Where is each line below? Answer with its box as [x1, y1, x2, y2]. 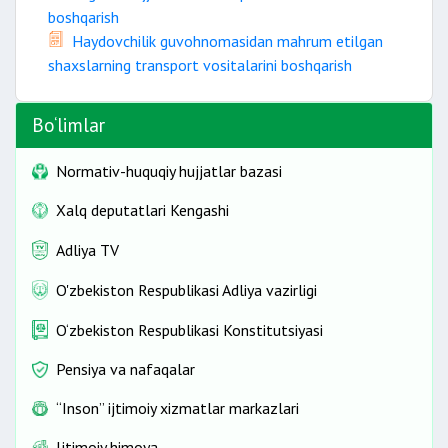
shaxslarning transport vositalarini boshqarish [48, 55, 352, 75]
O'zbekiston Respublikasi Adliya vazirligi [56, 279, 317, 300]
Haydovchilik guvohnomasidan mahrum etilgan [72, 31, 383, 51]
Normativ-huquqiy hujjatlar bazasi [56, 161, 282, 181]
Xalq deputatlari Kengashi [56, 200, 229, 220]
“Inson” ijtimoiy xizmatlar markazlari [56, 398, 299, 419]
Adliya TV [56, 239, 119, 260]
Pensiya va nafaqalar [56, 359, 195, 380]
